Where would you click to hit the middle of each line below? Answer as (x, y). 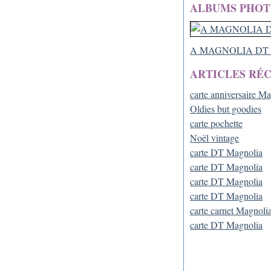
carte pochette (216, 123)
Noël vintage (214, 138)
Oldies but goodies (226, 109)
